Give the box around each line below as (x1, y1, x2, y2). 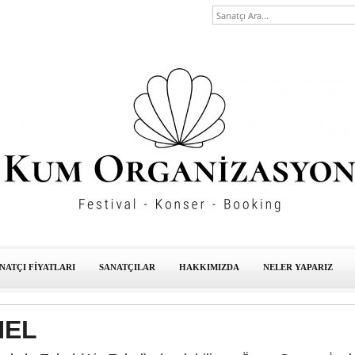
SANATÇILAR (99, 262, 155, 272)
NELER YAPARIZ (263, 262, 333, 272)
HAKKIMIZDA (179, 262, 239, 272)
